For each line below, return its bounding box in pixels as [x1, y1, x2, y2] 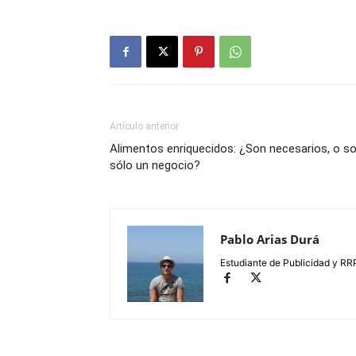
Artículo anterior [110, 121, 179, 133]
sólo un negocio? [110, 158, 200, 173]
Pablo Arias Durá [220, 231, 319, 248]
